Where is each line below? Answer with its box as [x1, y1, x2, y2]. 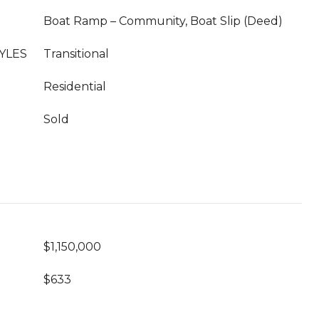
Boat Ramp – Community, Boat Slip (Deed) [43, 14, 283, 28]
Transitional [43, 47, 109, 61]
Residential [43, 80, 106, 93]
